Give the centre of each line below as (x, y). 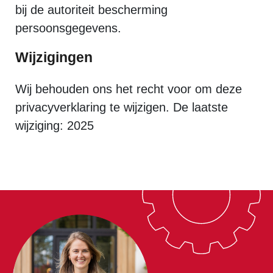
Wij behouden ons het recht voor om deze (129, 89)
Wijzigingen (54, 57)
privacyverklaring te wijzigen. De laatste (122, 107)
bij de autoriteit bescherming (91, 10)
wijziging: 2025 (55, 126)
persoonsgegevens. (68, 28)
